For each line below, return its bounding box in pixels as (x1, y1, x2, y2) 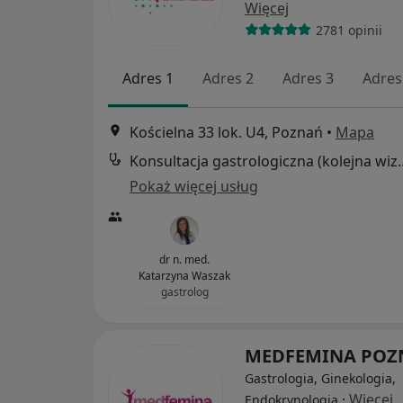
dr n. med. (159, 251, 210, 267)
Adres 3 (282, 68, 334, 89)
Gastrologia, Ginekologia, (245, 369, 396, 387)
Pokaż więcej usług (130, 175, 258, 196)
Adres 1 (122, 68, 174, 89)
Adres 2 (202, 68, 254, 89)
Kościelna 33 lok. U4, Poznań (130, 121, 323, 142)
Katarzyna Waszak (139, 267, 230, 283)
